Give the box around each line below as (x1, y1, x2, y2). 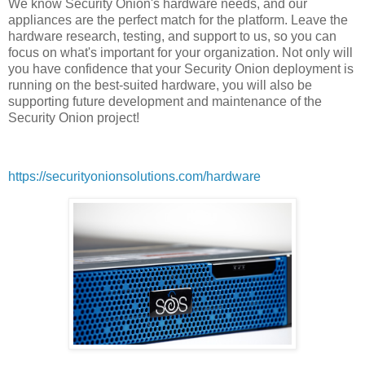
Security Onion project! (8, 111, 139, 125)
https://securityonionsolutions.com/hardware (8, 169, 261, 184)
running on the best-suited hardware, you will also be (8, 78, 312, 93)
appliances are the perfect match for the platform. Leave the (8, 13, 348, 28)
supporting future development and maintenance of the (8, 95, 322, 109)
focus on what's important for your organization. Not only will (8, 46, 353, 60)
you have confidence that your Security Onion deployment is (8, 62, 354, 77)
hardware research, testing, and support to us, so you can (8, 29, 336, 44)
